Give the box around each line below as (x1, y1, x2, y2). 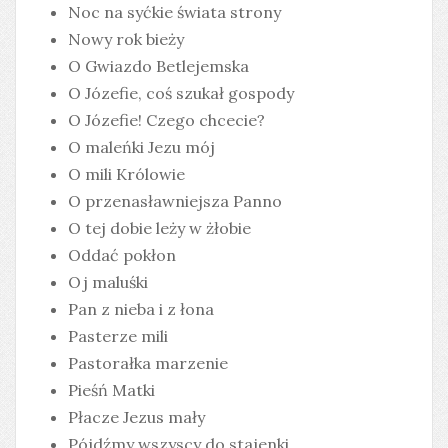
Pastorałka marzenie (68, 353, 228, 374)
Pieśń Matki (68, 380, 155, 401)
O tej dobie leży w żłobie (68, 218, 251, 239)
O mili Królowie (68, 164, 185, 185)
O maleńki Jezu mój (68, 137, 215, 158)
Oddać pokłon (68, 245, 176, 266)
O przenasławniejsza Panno (68, 191, 282, 212)
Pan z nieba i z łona (68, 299, 214, 320)
